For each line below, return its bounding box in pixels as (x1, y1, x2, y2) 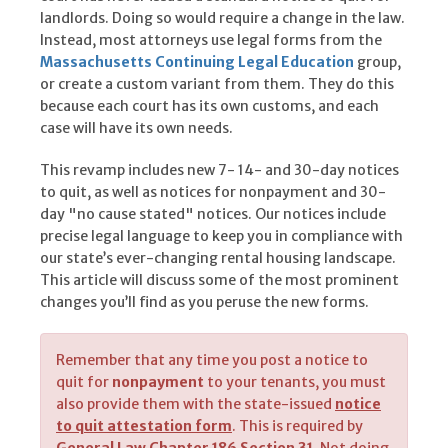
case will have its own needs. (40, 119, 233, 138)
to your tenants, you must (204, 373, 386, 392)
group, (354, 53, 401, 72)
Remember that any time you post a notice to (56, 351, 368, 370)
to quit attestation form (56, 417, 232, 436)
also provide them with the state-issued (56, 395, 335, 414)
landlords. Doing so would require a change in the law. (40, 9, 405, 28)
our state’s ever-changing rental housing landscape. (40, 249, 396, 268)
